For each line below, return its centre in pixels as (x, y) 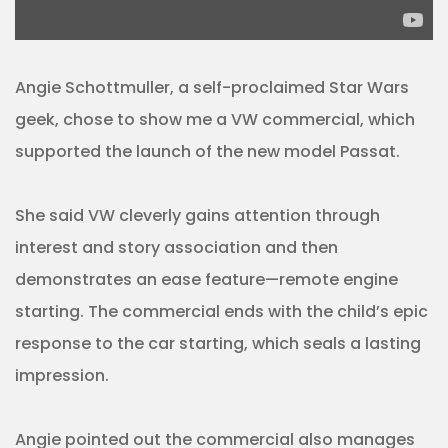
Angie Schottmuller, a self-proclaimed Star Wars (212, 88)
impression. (62, 376)
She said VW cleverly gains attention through (197, 216)
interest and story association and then (176, 248)
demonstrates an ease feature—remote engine (206, 280)
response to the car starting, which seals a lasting (218, 344)
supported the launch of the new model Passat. (207, 152)
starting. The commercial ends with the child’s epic (221, 312)
